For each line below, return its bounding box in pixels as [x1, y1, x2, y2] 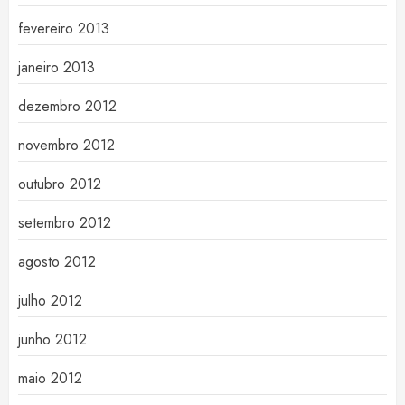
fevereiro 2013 [18, 18, 109, 39]
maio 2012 [18, 368, 82, 389]
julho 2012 [18, 290, 82, 311]
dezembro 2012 [18, 96, 117, 117]
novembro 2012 [18, 135, 115, 155]
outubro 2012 [18, 174, 101, 194]
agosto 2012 [18, 251, 96, 272]
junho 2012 [18, 329, 87, 350]
